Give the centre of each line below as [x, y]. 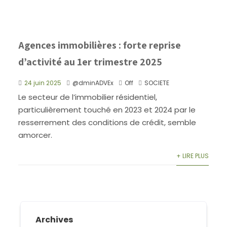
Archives [54, 219]
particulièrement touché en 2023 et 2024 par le [107, 109]
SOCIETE [157, 83]
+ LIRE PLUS [193, 156]
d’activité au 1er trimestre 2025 [90, 62]
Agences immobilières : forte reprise [99, 45]
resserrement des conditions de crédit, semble [107, 122]
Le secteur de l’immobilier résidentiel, [87, 97]
